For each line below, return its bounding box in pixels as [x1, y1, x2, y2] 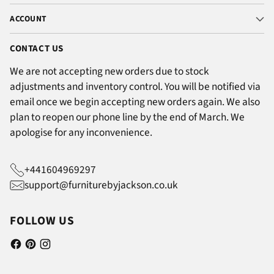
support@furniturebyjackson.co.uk [24, 177, 178, 193]
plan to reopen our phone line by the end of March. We [10, 109, 245, 125]
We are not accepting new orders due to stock [10, 64, 209, 80]
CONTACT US [10, 42, 64, 56]
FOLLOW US [10, 212, 75, 230]
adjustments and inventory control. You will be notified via [10, 79, 261, 95]
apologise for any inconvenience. [10, 125, 152, 141]
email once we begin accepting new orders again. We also [10, 94, 260, 110]
